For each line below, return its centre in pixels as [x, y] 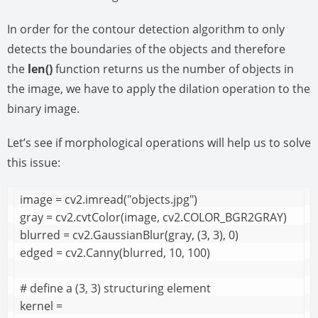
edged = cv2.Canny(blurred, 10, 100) [115, 253]
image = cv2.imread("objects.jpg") [109, 200]
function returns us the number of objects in [173, 69]
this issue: [34, 163]
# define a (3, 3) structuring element [115, 289]
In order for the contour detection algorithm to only [146, 29]
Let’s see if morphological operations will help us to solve [159, 143]
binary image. [43, 109]
